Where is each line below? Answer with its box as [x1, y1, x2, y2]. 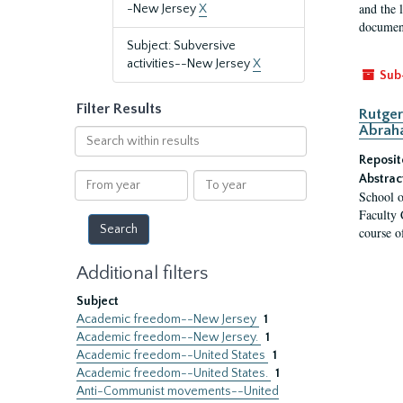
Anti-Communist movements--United [76, 384, 279, 399]
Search [73, 127, 113, 141]
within [73, 145, 111, 159]
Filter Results [76, 101, 162, 117]
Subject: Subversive [127, 39, 236, 53]
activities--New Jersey [127, 57, 253, 71]
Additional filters [76, 263, 208, 283]
